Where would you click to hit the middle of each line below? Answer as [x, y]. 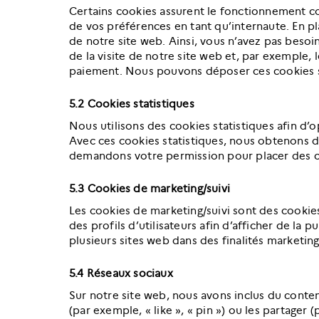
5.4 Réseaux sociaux [121, 273]
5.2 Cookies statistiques [132, 104]
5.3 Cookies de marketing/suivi [150, 189]
